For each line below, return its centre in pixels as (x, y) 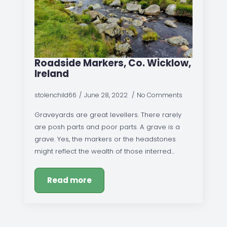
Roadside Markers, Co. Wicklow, (113, 63)
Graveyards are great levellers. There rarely (108, 115)
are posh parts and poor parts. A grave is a (107, 127)
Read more (69, 180)
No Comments (160, 95)
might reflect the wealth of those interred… (105, 151)
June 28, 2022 (107, 95)
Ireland (52, 73)
